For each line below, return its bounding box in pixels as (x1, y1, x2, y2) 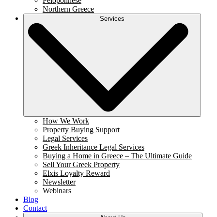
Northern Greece (43, 5, 94, 14)
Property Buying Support (43, 125, 120, 134)
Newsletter (43, 178, 76, 186)
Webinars (43, 186, 71, 195)
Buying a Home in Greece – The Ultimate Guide (43, 152, 192, 160)
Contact (23, 204, 47, 213)
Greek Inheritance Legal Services (43, 143, 144, 152)
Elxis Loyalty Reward (43, 169, 110, 178)
